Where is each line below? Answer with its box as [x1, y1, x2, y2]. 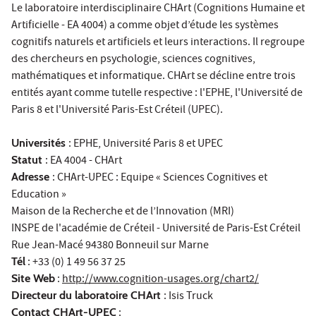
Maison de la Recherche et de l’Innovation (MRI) [11, 203, 234, 221]
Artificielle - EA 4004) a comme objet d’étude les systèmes [11, 17, 279, 35]
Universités [11, 135, 68, 150]
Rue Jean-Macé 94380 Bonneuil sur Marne [11, 237, 209, 255]
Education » [11, 186, 66, 204]
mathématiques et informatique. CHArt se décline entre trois [11, 68, 296, 85]
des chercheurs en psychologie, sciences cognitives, [11, 51, 255, 68]
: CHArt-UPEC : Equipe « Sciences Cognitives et [52, 169, 267, 187]
